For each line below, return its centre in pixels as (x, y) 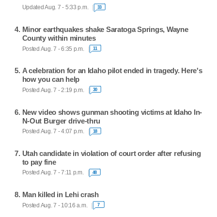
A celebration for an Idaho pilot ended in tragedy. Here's (112, 71)
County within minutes (59, 38)
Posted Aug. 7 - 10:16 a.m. (55, 205)
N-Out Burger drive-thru (61, 121)
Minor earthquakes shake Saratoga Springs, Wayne (105, 30)
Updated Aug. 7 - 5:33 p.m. (55, 8)
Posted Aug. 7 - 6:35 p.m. (53, 49)
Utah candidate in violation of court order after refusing (111, 153)
